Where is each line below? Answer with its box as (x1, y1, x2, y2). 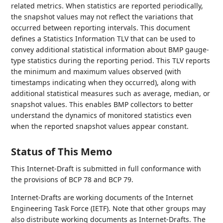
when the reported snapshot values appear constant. (11, 121, 189, 131)
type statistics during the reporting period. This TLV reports (11, 56, 211, 65)
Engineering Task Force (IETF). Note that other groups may (11, 204, 206, 213)
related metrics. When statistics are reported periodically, (11, 1, 204, 10)
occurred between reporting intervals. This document (11, 23, 191, 32)
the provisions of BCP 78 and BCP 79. (11, 175, 134, 184)
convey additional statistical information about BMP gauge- (11, 45, 210, 54)
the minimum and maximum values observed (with (11, 67, 182, 76)
